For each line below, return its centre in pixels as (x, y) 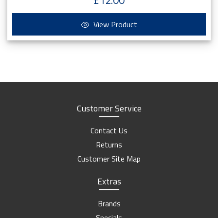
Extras (109, 182)
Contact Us (109, 131)
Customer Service (109, 109)
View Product (114, 24)
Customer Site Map (109, 159)
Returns (109, 145)
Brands (109, 204)
